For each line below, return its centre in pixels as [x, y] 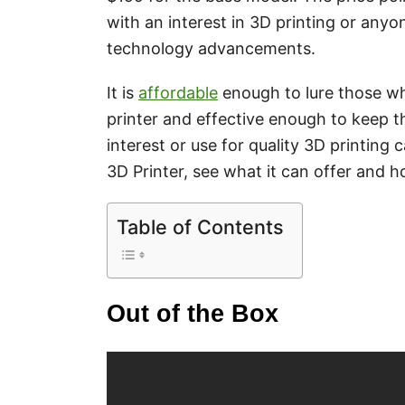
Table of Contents [200, 226]
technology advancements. [211, 48]
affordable [178, 93]
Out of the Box [193, 314]
